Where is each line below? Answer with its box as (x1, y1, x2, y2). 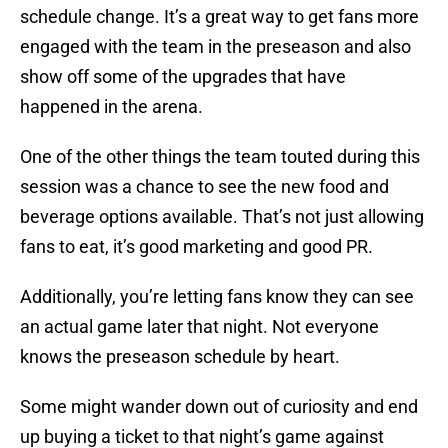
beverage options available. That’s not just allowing (20, 206, 424, 228)
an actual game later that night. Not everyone (20, 316, 379, 338)
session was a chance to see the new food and (20, 176, 389, 198)
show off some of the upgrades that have (20, 66, 346, 88)
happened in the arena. (20, 96, 203, 118)
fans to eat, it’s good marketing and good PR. (20, 236, 373, 258)
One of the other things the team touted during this (20, 146, 420, 168)
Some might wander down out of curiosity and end (20, 396, 418, 418)
